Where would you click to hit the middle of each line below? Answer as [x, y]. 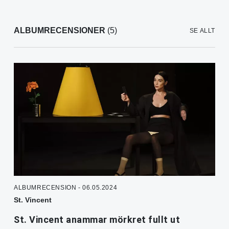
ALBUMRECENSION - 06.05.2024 [66, 188]
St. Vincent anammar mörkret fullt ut [97, 220]
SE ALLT [202, 31]
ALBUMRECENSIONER [60, 31]
